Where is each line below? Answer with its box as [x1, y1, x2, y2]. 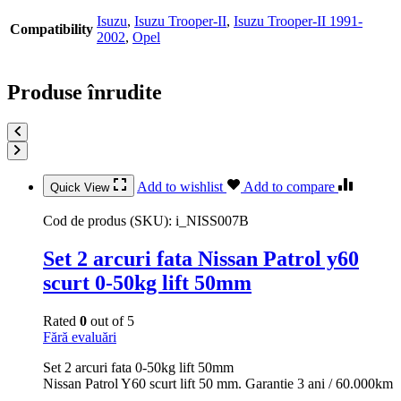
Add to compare [243, 179, 338, 194]
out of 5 [87, 312, 134, 328]
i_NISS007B [175, 213, 249, 228]
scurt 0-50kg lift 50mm [43, 270, 252, 294]
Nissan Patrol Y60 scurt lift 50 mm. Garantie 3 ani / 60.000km [43, 375, 393, 391]
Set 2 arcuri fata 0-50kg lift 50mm [43, 359, 234, 375]
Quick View [50, 181, 113, 194]
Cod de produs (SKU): [43, 213, 175, 228]
